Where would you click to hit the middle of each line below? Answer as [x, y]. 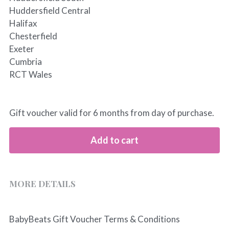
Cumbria [25, 62]
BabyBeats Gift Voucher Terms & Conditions [94, 219]
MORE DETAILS [42, 184]
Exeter [21, 49]
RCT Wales [30, 74]
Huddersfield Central [50, 10]
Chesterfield [33, 36]
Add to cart [114, 140]
